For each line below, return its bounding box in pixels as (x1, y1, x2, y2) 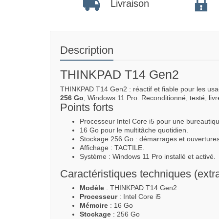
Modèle (80, 183, 104, 192)
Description (60, 44, 113, 56)
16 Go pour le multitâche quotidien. (80, 126, 188, 134)
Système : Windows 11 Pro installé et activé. (80, 152, 216, 160)
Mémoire (80, 201, 108, 209)
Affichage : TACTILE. (80, 143, 144, 152)
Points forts (60, 101, 113, 113)
